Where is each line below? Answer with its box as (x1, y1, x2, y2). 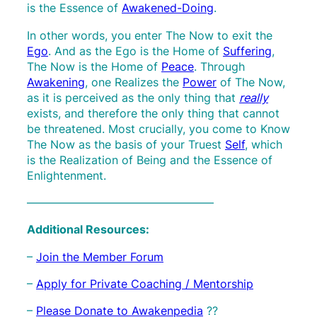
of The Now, (217, 74, 285, 89)
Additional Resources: (27, 222, 149, 237)
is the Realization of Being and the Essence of (27, 152, 272, 167)
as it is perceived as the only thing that (27, 90, 239, 105)
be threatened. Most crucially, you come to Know (27, 121, 290, 136)
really (239, 90, 268, 105)
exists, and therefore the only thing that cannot (27, 105, 279, 120)
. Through (194, 59, 245, 74)
